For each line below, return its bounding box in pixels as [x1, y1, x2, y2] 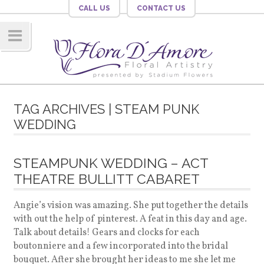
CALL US [78, 4, 110, 12]
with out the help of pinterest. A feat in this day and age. [13, 213, 247, 226]
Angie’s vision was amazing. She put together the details [13, 199, 248, 212]
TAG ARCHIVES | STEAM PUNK [13, 101, 199, 117]
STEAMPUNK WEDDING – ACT [13, 155, 208, 171]
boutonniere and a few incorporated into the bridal [13, 240, 228, 253]
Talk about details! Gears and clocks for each [13, 226, 200, 239]
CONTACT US [137, 4, 186, 12]
